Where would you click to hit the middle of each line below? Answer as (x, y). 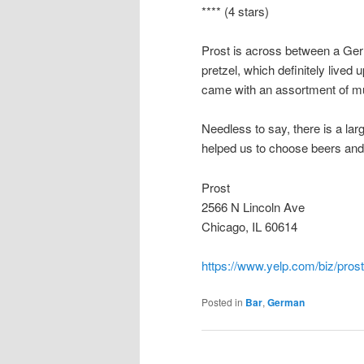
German (286, 303)
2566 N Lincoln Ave (253, 206)
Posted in (222, 302)
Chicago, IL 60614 (249, 226)
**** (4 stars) (235, 11)
